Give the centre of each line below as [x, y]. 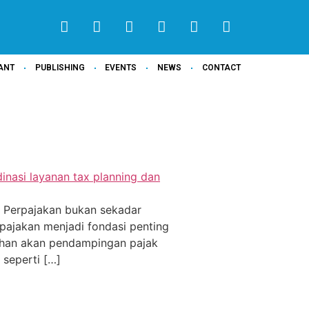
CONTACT [221, 68]
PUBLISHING [60, 68]
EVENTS [121, 68]
